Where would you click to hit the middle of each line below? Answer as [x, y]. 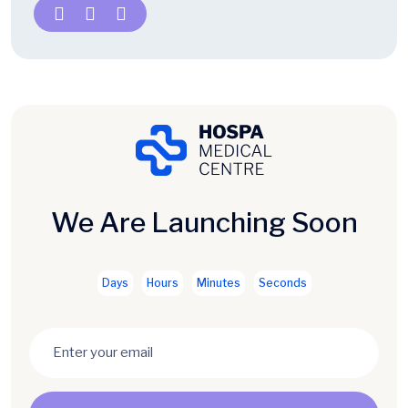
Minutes [218, 282]
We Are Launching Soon [204, 222]
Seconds [282, 282]
